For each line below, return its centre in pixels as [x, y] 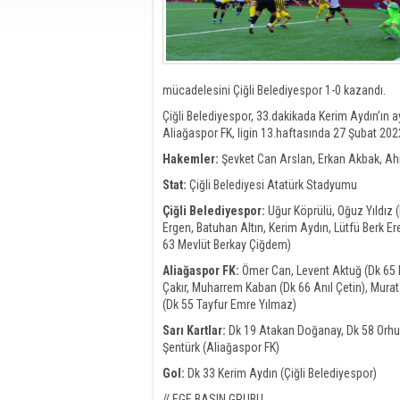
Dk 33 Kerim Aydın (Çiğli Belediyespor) [281, 373]
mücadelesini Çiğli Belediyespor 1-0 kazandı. [275, 90]
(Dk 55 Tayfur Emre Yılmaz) [229, 304]
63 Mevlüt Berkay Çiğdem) [228, 245]
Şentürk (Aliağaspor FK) [221, 347]
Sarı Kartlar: [194, 330]
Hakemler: [191, 159]
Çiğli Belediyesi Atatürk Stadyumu [272, 185]
